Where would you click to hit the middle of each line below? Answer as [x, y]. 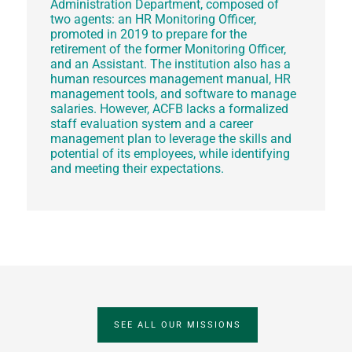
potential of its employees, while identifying [170, 154]
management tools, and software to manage [173, 94]
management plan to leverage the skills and [170, 139]
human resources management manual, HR [170, 79]
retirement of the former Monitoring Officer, [168, 49]
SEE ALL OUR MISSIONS [178, 324]
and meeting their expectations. [137, 169]
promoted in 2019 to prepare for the [148, 35]
